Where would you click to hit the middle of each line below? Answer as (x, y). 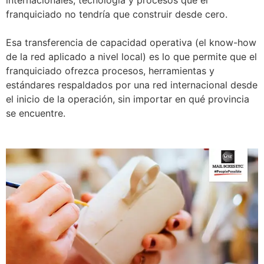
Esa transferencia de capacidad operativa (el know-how (131, 42)
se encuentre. (36, 113)
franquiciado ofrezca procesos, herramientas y (110, 70)
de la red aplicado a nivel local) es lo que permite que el (131, 56)
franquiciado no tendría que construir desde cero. (117, 14)
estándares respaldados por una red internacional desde (132, 85)
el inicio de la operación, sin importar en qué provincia (128, 99)
